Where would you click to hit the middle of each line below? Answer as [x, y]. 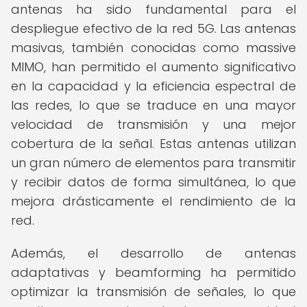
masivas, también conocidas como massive [153, 48]
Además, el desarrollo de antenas [153, 253]
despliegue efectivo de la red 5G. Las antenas [153, 28]
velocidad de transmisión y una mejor [153, 124]
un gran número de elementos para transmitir [153, 163]
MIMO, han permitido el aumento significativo [153, 67]
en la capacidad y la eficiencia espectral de [153, 86]
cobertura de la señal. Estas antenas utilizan [153, 144]
